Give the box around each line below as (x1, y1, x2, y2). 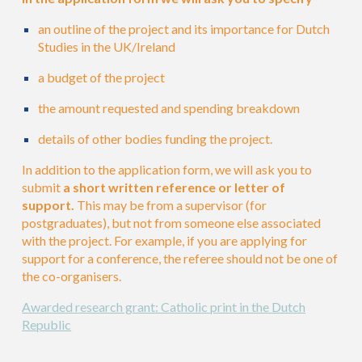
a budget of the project (38, 69, 166, 85)
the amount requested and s (38, 100, 190, 116)
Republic (22, 317, 72, 332)
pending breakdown (189, 100, 301, 116)
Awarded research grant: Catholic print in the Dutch (22, 299, 306, 314)
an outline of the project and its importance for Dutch (38, 21, 330, 36)
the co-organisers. (22, 268, 122, 284)
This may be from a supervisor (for (74, 197, 267, 213)
